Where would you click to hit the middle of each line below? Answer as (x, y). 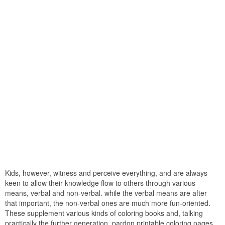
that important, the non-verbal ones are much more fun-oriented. (108, 203)
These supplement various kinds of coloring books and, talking (104, 213)
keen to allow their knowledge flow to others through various (100, 183)
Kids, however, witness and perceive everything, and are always (106, 173)
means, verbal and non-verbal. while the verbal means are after (106, 193)
